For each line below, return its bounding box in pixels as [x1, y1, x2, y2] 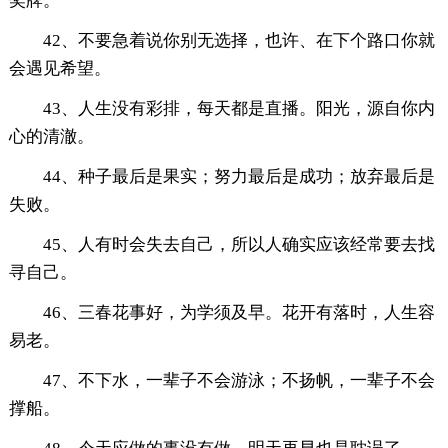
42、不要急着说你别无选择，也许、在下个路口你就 [42, 30, 435, 50]
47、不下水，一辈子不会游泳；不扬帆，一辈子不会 [42, 370, 435, 390]
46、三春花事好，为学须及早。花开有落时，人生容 [42, 302, 435, 322]
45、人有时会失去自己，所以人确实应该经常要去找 [42, 234, 435, 254]
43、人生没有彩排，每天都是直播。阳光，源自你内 [42, 98, 435, 118]
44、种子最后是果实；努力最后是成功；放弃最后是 [42, 166, 435, 186]
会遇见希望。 [8, 58, 111, 78]
